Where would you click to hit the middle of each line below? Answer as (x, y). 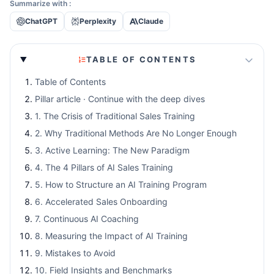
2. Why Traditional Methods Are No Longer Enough (136, 133)
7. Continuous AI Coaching (87, 219)
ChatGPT (41, 21)
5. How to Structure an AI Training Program (121, 184)
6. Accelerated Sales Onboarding (101, 202)
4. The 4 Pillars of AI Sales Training (104, 167)
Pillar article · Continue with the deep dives (120, 99)
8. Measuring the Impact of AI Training (111, 236)
